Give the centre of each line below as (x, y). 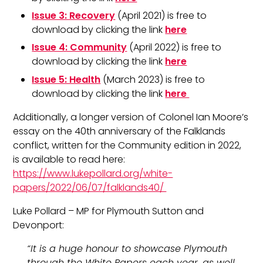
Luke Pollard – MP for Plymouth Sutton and (109, 211)
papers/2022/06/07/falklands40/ (90, 187)
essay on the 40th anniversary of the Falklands (119, 131)
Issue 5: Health (66, 79)
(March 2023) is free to (154, 79)
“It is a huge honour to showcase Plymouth (127, 248)
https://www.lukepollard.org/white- (93, 173)
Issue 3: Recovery (74, 15)
